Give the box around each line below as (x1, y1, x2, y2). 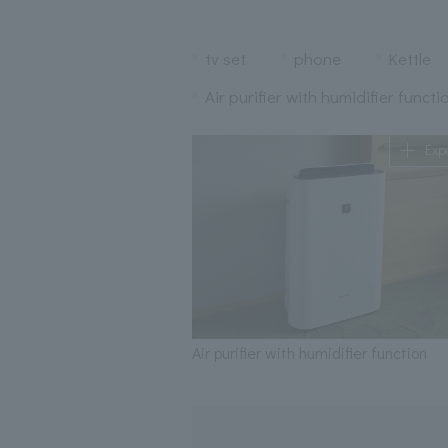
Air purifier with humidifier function (192, 342, 427, 364)
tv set (204, 46, 246, 70)
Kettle (388, 46, 432, 70)
